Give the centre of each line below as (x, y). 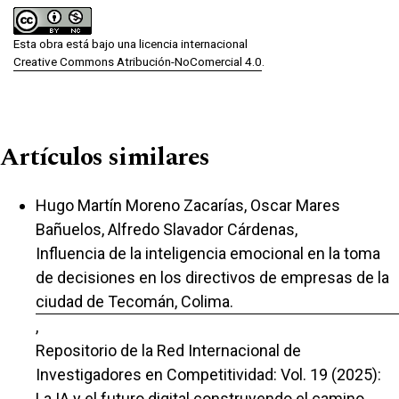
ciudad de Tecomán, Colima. (134, 301)
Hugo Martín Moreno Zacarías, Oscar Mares (188, 205)
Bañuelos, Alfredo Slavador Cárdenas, (167, 229)
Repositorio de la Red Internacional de (168, 350)
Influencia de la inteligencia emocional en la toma (208, 253)
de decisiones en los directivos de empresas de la (212, 277)
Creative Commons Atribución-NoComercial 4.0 (138, 61)
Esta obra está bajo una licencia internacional (130, 43)
